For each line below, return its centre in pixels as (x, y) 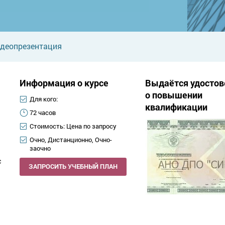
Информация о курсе (64, 83)
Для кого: (44, 99)
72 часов (43, 112)
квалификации (176, 107)
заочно (40, 148)
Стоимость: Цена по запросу (73, 126)
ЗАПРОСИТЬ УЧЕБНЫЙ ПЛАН (73, 166)
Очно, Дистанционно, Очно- (71, 139)
